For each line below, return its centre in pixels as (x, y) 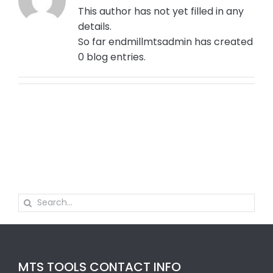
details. (94, 26)
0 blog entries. (112, 57)
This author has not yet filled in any (161, 11)
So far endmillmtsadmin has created (165, 41)
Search (35, 200)
